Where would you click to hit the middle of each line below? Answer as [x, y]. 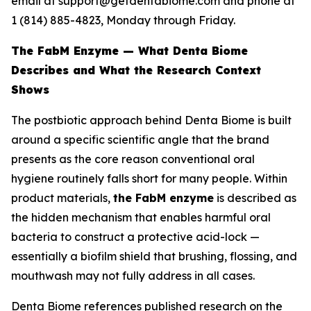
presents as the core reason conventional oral [133, 159]
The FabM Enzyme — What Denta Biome [129, 51]
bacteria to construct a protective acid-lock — [135, 237]
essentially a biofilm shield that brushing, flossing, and [154, 256]
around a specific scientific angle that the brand [140, 140]
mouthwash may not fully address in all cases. [133, 276]
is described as [255, 198]
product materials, [62, 198]
